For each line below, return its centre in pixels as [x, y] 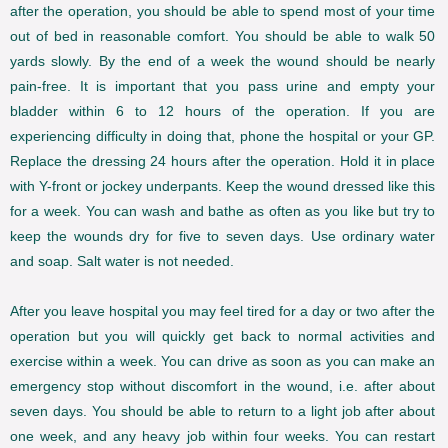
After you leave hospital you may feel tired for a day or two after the [222, 311]
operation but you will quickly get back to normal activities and [222, 336]
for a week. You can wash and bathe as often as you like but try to [222, 211]
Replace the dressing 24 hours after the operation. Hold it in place [222, 161]
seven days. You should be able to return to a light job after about [222, 411]
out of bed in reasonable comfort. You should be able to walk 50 [222, 36]
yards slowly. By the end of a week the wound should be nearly [222, 61]
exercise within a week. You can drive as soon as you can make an [222, 361]
